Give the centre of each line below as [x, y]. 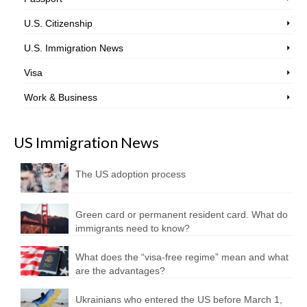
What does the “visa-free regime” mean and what [182, 257]
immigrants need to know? [133, 229]
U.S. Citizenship [58, 23]
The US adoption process [131, 174]
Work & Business [61, 97]
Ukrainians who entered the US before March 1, [179, 300]
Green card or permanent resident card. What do [182, 215]
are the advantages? [120, 271]
